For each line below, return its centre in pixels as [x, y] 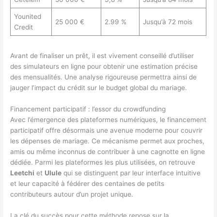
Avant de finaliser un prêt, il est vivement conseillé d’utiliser [102, 55]
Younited [27, 16]
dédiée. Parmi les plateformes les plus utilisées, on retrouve [103, 162]
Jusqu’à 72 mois [167, 22]
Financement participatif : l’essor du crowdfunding [88, 109]
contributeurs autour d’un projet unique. [72, 194]
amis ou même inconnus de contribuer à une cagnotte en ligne [108, 151]
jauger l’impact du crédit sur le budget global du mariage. [99, 87]
